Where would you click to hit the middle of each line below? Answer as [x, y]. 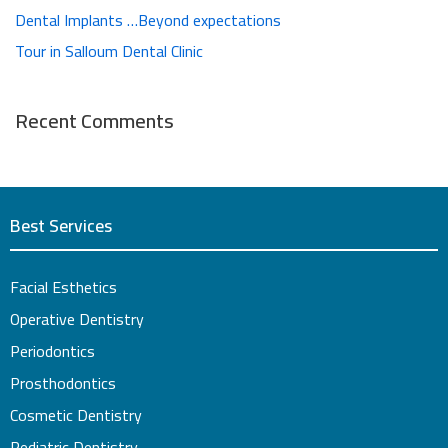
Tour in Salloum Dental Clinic [109, 50]
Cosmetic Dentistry [76, 415]
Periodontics [52, 351]
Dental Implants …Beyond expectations [148, 19]
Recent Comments [94, 120]
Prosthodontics [63, 383]
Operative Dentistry [77, 319]
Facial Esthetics [63, 287]
